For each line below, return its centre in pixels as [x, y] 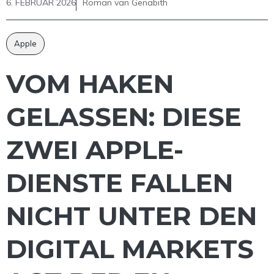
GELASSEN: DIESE [124, 117]
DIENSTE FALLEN [120, 183]
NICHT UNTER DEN [131, 216]
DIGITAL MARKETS [130, 249]
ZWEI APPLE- [95, 150]
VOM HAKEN [90, 84]
